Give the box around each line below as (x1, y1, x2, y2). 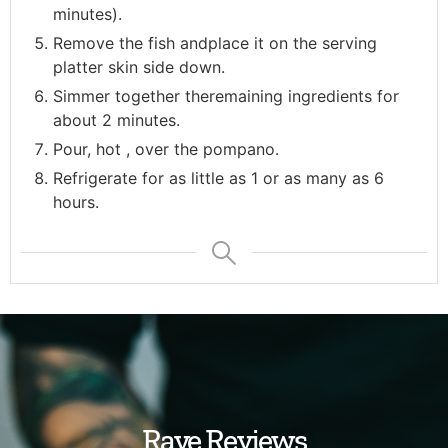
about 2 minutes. (53, 110, 180, 131)
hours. (53, 192, 99, 213)
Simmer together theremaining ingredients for (53, 86, 399, 107)
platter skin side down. (53, 57, 225, 78)
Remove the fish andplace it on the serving (53, 33, 377, 54)
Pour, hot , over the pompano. (53, 139, 279, 160)
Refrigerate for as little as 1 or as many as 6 (53, 168, 384, 189)
